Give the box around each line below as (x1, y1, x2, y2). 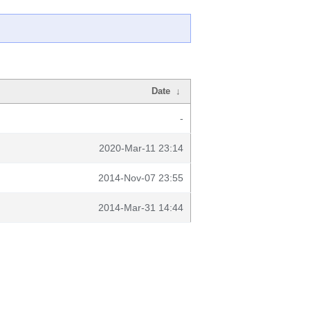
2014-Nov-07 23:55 (98, 172, 183, 183)
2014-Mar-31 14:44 (98, 202, 183, 213)
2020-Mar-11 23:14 (99, 143, 183, 154)
